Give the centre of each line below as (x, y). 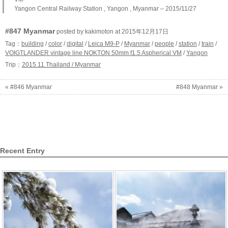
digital (75, 44)
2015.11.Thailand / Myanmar (61, 65)
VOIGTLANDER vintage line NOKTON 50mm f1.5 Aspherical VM (93, 53)
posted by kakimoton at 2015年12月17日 (112, 32)
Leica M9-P (104, 44)
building (33, 44)
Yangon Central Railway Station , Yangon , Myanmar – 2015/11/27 (105, 9)
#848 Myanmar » (199, 87)
